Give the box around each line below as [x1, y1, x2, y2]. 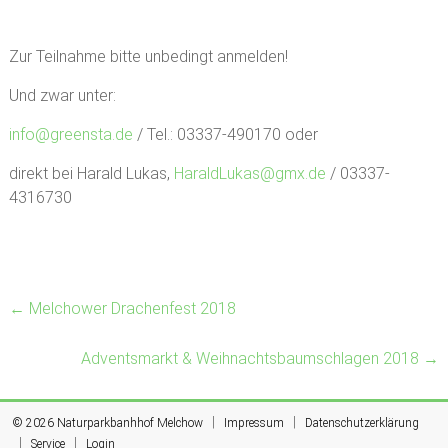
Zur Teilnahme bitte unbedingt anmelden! [8, 47, 288, 66]
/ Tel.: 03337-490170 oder [132, 125, 318, 144]
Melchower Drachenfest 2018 [24, 299, 236, 318]
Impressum [224, 416, 285, 430]
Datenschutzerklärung [305, 416, 420, 430]
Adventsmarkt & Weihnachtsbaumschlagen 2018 [81, 349, 424, 368]
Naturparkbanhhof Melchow [57, 416, 204, 430]
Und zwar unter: [8, 86, 116, 105]
